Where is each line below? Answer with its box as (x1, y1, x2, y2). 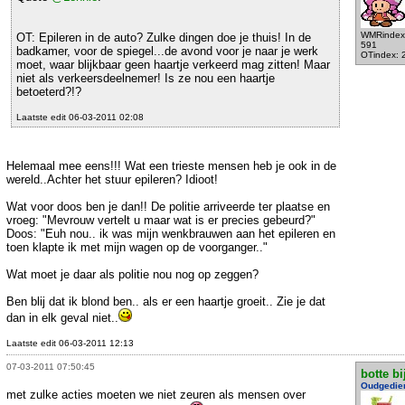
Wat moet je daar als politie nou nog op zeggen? (6, 268, 259, 282)
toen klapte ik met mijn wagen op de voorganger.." (6, 240, 268, 255)
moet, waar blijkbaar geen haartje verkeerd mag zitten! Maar (16, 58, 330, 72)
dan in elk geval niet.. (6, 311, 118, 325)
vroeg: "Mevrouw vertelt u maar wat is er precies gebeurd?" (6, 213, 316, 228)
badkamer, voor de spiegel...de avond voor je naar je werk (16, 44, 318, 59)
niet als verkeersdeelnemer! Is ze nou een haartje (16, 71, 275, 86)
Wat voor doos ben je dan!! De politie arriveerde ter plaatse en (6, 200, 330, 214)
